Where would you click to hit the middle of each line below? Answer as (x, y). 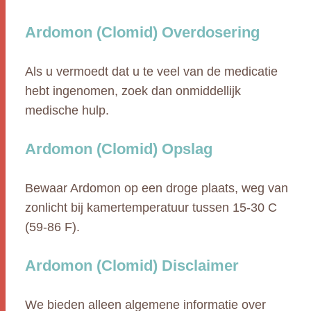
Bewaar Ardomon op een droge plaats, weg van (157, 188)
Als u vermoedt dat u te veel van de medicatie (151, 72)
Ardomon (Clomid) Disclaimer (132, 266)
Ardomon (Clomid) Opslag (119, 149)
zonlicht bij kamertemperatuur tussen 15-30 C (151, 208)
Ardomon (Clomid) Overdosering (142, 32)
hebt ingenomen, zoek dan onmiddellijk (133, 91)
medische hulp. (67, 110)
